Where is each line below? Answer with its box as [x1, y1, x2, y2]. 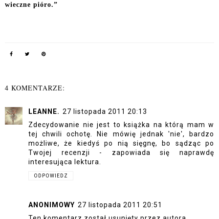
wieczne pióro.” [5, 1, 58, 9]
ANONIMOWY [28, 200, 75, 209]
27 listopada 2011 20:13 [63, 108, 147, 116]
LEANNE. [28, 108, 60, 116]
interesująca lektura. [28, 158, 101, 166]
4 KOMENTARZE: [5, 83, 65, 93]
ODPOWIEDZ [34, 173, 68, 179]
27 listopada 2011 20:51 [78, 200, 162, 209]
